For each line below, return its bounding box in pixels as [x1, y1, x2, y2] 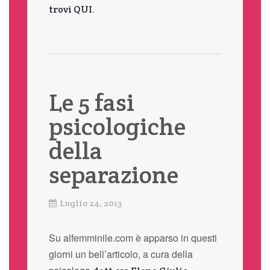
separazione [48, 159, 178, 190]
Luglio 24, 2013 [59, 198, 122, 209]
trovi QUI [48, 3, 92, 16]
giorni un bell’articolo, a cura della [48, 247, 193, 262]
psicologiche [48, 111, 186, 142]
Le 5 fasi [48, 87, 134, 118]
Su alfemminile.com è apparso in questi [48, 231, 217, 245]
